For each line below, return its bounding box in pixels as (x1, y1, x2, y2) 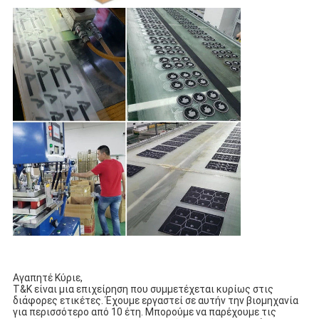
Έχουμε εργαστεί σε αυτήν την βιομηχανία (105, 294, 298, 306)
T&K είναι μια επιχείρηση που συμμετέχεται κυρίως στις (12, 283, 273, 295)
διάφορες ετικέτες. (12, 294, 103, 306)
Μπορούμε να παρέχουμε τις (145, 305, 276, 318)
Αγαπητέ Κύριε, (12, 271, 83, 283)
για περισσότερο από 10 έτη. (12, 305, 143, 318)
